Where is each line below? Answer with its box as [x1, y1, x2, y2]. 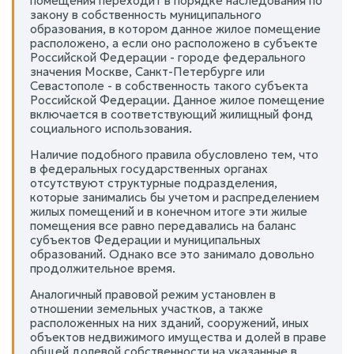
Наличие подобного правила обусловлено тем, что [30, 146, 318, 162]
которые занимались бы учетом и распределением [30, 189, 319, 205]
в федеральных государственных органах [30, 160, 268, 176]
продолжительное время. [30, 260, 175, 276]
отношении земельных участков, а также [30, 300, 263, 316]
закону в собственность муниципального [30, 6, 262, 22]
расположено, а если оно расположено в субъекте [30, 35, 318, 51]
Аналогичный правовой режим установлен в [30, 286, 276, 302]
